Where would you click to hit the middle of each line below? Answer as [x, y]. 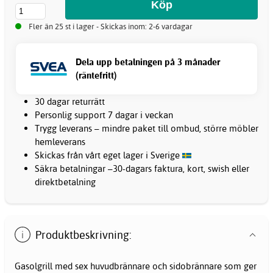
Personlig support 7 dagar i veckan [104, 115]
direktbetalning [65, 182]
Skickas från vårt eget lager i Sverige [108, 155]
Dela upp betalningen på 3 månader [148, 62]
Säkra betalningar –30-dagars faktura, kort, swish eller [142, 168]
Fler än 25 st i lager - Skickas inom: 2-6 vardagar [111, 26]
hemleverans [60, 141]
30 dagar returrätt [70, 101]
